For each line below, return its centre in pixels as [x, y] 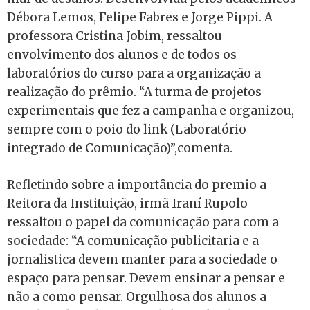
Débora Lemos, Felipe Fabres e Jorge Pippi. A [140, 18]
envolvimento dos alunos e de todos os [122, 55]
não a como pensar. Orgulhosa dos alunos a [137, 297]
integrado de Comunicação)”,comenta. [120, 148]
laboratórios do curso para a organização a [134, 74]
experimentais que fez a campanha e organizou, [151, 111]
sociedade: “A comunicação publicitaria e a [133, 240]
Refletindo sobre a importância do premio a [137, 184]
